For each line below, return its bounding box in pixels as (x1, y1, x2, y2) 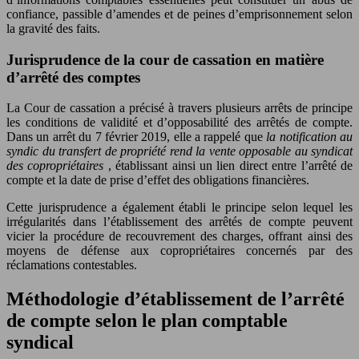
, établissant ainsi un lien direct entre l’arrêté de (107, 159, 353, 173)
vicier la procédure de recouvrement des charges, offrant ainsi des (6, 229, 353, 244)
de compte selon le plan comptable (6, 310, 288, 332)
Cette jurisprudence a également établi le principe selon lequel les (6, 200, 353, 215)
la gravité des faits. (6, 22, 100, 35)
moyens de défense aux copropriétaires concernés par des (6, 244, 353, 258)
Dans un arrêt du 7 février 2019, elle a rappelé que (6, 130, 267, 144)
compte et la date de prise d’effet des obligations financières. (6, 173, 309, 188)
